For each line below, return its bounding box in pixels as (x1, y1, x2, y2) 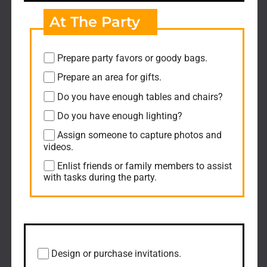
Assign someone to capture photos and (57, 129, 222, 141)
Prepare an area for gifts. (57, 72, 162, 83)
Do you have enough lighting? (57, 110, 182, 122)
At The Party (49, 13, 141, 30)
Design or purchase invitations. (51, 248, 181, 260)
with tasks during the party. (44, 172, 157, 184)
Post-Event (44, 209, 124, 226)
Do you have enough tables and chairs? (57, 91, 223, 103)
